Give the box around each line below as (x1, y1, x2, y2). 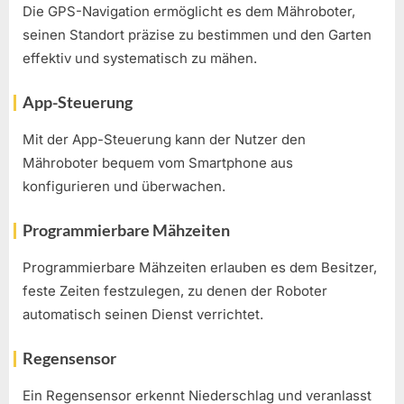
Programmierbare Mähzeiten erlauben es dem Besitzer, (23, 258, 377, 276)
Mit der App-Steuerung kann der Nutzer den (23, 130, 306, 148)
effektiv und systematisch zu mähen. (23, 49, 257, 67)
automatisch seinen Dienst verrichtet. (23, 305, 263, 323)
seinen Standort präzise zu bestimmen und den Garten (23, 25, 372, 43)
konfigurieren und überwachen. (23, 177, 225, 195)
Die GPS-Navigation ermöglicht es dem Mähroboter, (23, 2, 355, 20)
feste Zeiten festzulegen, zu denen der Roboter (23, 281, 327, 299)
